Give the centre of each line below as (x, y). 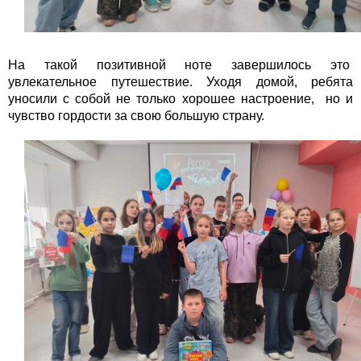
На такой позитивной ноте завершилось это (180, 65)
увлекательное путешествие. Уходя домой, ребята (180, 82)
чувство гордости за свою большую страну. (136, 116)
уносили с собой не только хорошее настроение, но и (180, 99)
